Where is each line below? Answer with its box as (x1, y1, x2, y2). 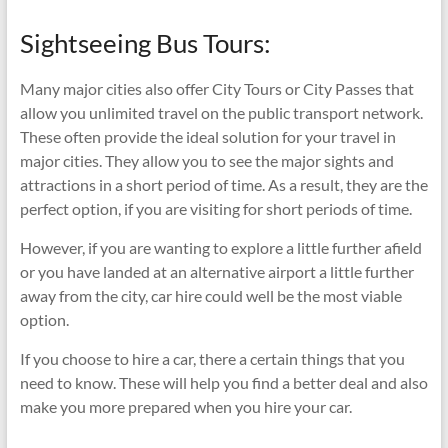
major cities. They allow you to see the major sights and (19, 150, 394, 170)
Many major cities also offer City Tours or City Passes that (19, 78, 414, 98)
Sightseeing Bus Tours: (19, 26, 271, 59)
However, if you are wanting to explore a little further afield (19, 237, 422, 257)
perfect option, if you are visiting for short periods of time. (19, 198, 412, 218)
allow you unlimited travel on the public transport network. (19, 102, 423, 122)
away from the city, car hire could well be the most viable (19, 285, 402, 305)
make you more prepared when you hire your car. (19, 396, 352, 416)
